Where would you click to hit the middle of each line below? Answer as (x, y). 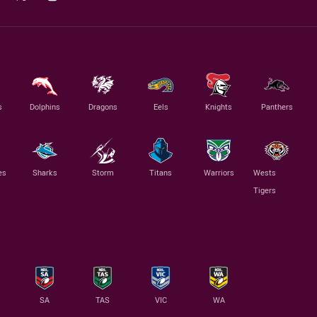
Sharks (45, 173)
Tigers (265, 190)
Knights (219, 107)
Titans (161, 173)
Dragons (103, 107)
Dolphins (45, 107)
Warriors (219, 173)
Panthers (277, 107)
